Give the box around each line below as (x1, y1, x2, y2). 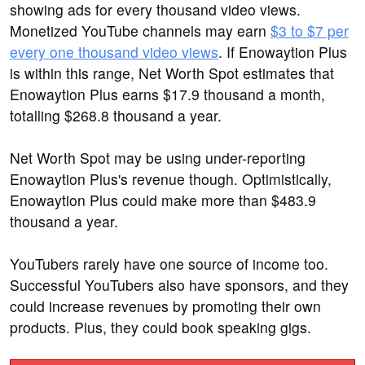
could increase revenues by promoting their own (10, 296, 321, 317)
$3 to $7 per (270, 20, 349, 42)
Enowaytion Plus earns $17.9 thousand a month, (10, 84, 325, 105)
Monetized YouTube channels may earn (10, 20, 270, 42)
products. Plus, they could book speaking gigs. (10, 317, 311, 338)
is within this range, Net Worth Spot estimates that (10, 63, 334, 84)
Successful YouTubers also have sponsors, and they (10, 275, 349, 296)
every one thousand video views (10, 42, 218, 63)
